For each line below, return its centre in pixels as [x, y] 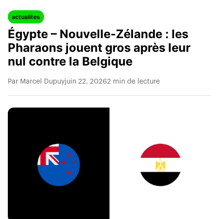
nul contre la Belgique [70, 61]
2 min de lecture [133, 82]
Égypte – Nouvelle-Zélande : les [98, 34]
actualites [26, 17]
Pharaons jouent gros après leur [99, 48]
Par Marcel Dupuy [36, 82]
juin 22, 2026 [86, 82]
